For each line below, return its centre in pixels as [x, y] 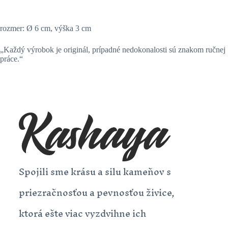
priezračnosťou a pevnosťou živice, [96, 193]
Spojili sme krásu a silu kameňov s [95, 172]
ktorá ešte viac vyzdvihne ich [82, 214]
